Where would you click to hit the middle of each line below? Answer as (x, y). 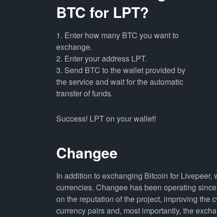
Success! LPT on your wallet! (106, 118)
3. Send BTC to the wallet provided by (121, 70)
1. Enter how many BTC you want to (117, 35)
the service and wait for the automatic (119, 82)
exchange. (74, 47)
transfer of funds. (84, 93)
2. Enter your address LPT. (101, 58)
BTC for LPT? (102, 12)
